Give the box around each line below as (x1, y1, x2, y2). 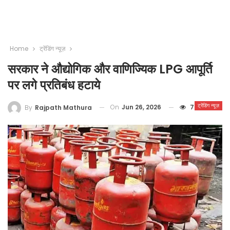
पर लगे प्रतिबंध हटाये (8, 76, 100, 93)
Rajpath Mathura (35, 103, 92, 112)
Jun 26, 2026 (122, 103, 161, 111)
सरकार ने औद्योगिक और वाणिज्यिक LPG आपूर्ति (8, 61, 213, 78)
